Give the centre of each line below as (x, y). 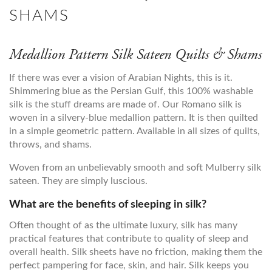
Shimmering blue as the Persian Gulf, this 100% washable (131, 91)
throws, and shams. (52, 144)
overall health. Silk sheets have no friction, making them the (136, 252)
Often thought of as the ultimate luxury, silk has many (123, 225)
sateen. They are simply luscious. (78, 181)
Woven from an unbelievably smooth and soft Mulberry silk (135, 168)
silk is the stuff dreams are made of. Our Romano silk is (125, 104)
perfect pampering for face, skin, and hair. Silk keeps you (129, 265)
